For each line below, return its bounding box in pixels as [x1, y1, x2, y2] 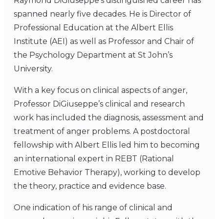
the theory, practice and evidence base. [14, 181, 166, 191]
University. [14, 64, 53, 73]
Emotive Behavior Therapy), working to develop [14, 167, 200, 177]
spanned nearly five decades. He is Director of [14, 9, 191, 19]
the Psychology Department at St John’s [14, 50, 173, 60]
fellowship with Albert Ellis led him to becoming [14, 140, 200, 150]
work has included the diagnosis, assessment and [14, 112, 204, 122]
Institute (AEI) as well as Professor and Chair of [14, 36, 194, 46]
